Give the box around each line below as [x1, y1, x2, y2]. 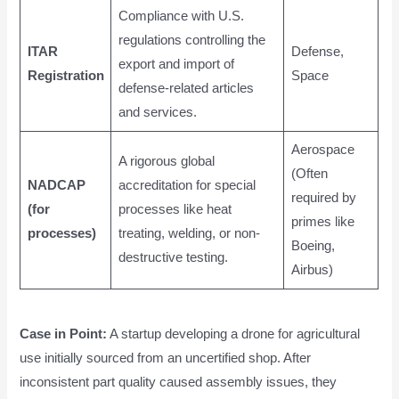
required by [290, 191, 356, 206]
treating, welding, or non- [118, 226, 260, 241]
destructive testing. [118, 250, 228, 265]
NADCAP [27, 178, 85, 193]
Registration [27, 69, 104, 84]
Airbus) [290, 263, 333, 278]
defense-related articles [118, 81, 254, 96]
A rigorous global [118, 154, 215, 169]
